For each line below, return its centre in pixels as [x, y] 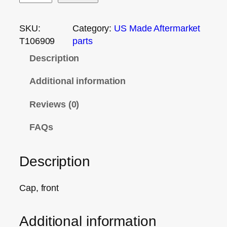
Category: [93, 28]
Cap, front [39, 188]
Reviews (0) [54, 104]
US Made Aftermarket [157, 28]
